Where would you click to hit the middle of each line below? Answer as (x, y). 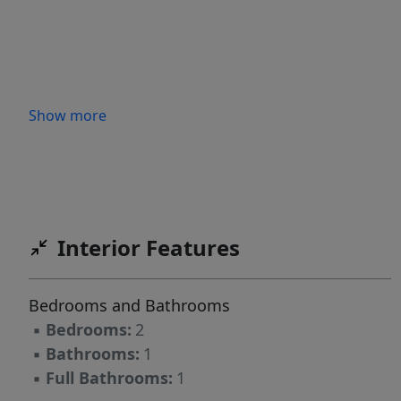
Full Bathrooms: (109, 378)
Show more (68, 115)
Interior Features (149, 248)
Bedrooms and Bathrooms (129, 306)
